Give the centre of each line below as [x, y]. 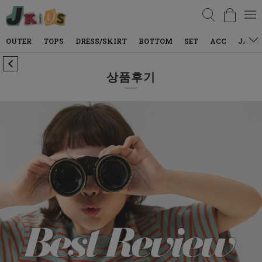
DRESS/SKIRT [64, 41]
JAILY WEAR [225, 41]
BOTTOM [118, 41]
